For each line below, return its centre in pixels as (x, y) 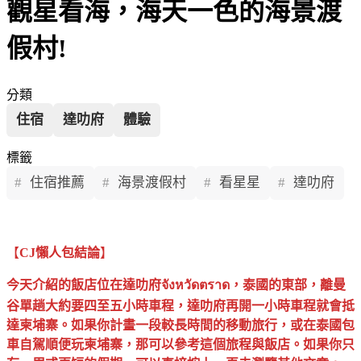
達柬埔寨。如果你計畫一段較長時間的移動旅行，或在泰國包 (180, 325)
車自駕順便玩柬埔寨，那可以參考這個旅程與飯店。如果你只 (180, 344)
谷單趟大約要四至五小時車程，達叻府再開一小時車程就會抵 (180, 305)
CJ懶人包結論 (60, 252)
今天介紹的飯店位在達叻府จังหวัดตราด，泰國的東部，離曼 (176, 284)
